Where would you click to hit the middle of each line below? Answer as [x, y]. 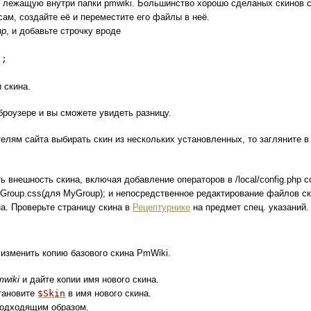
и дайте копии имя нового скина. [90, 279]
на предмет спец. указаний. [250, 207]
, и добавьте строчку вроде [64, 31]
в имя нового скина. [109, 293]
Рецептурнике [162, 207]
